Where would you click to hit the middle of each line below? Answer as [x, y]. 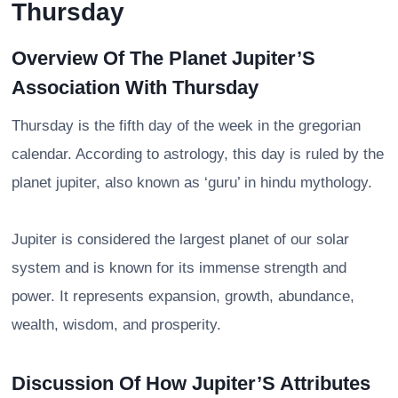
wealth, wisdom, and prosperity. [116, 324]
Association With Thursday [135, 87]
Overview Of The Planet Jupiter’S [163, 58]
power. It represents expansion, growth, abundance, [183, 296]
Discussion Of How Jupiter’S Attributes [191, 383]
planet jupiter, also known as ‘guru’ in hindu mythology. [192, 182]
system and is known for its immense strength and [179, 267]
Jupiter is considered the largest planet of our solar [180, 239]
